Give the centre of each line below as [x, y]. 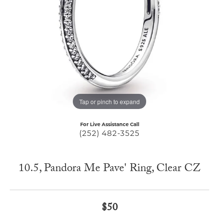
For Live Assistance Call [109, 124]
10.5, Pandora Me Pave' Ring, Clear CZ [109, 170]
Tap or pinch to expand [109, 101]
